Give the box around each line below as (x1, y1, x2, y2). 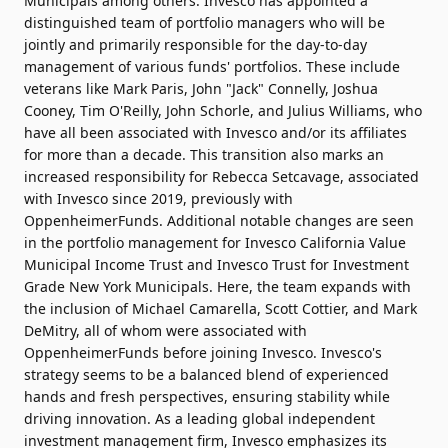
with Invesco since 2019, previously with (24, 189, 293, 208)
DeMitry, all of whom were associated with (24, 321, 307, 340)
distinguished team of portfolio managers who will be (24, 13, 385, 32)
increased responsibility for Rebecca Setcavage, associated (24, 167, 419, 186)
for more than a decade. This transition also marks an (24, 145, 384, 164)
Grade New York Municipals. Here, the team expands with (24, 277, 411, 296)
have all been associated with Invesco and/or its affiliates (24, 123, 407, 142)
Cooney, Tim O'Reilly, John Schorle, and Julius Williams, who (24, 101, 422, 120)
